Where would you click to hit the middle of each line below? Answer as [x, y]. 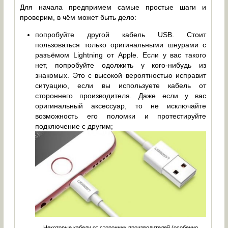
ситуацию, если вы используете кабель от [121, 85]
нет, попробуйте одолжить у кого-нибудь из [121, 65]
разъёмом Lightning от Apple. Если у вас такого [121, 55]
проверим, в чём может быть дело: [78, 17]
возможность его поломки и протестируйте [121, 116]
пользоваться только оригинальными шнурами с [121, 45]
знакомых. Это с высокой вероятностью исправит [121, 75]
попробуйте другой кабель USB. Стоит [121, 34]
